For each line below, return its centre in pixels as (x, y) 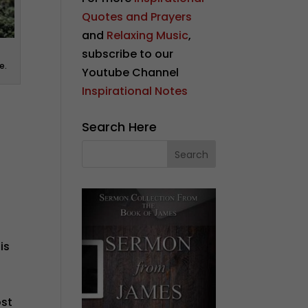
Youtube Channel (131, 73)
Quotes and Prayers (137, 17)
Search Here (120, 127)
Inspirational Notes (135, 91)
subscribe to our (128, 54)
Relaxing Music (148, 35)
